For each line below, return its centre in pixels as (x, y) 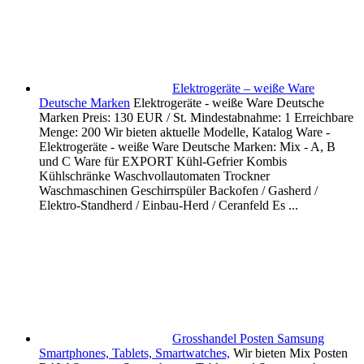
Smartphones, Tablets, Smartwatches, (134, 353)
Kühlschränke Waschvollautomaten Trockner (154, 176)
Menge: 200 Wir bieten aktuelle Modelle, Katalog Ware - (184, 132)
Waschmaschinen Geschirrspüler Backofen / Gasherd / (178, 191)
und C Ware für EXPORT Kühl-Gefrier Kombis (163, 162)
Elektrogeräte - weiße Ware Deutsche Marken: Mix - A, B (187, 147)
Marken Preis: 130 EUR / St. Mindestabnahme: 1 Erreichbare (196, 118)
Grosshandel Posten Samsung (248, 339)
